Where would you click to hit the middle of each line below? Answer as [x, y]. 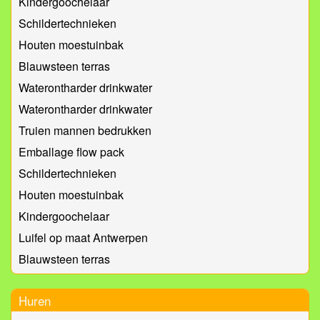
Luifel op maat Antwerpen [83, 238]
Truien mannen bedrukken [85, 131]
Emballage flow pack [71, 152]
